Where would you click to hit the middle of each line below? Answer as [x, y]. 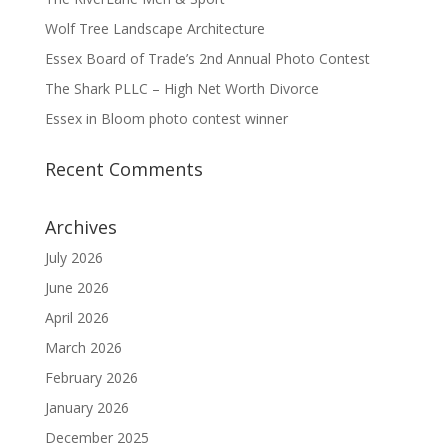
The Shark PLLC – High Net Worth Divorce [181, 88]
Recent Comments [123, 168]
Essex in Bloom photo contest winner [166, 118]
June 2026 [76, 287]
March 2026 [83, 347]
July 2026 [73, 257]
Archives [80, 226]
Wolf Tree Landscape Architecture [154, 28]
